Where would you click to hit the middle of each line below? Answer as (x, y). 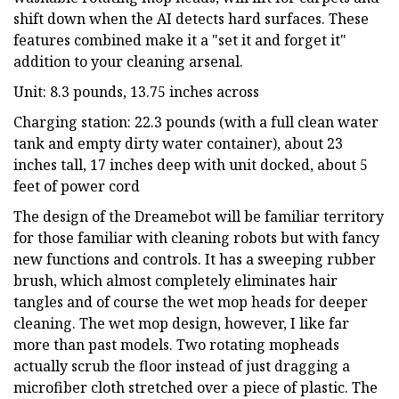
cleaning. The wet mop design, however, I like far (181, 323)
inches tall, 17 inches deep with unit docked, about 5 (191, 164)
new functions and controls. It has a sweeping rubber (195, 259)
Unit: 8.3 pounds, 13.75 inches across (136, 91)
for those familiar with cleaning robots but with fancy (196, 237)
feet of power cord (77, 186)
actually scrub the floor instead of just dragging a (182, 366)
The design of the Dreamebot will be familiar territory (199, 216)
